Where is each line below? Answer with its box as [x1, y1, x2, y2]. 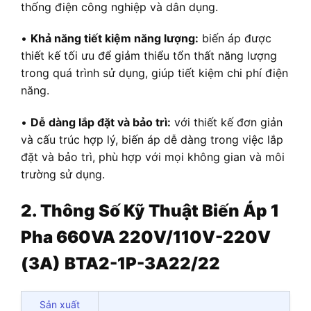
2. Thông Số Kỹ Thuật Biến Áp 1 [21, 201, 279, 221]
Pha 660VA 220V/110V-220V [21, 227, 271, 248]
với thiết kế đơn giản [171, 115, 283, 130]
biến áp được [199, 31, 271, 46]
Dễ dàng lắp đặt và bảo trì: [31, 115, 171, 130]
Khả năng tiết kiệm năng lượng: [31, 31, 199, 46]
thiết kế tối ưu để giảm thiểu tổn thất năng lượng [21, 49, 277, 63]
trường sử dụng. [21, 167, 105, 182]
